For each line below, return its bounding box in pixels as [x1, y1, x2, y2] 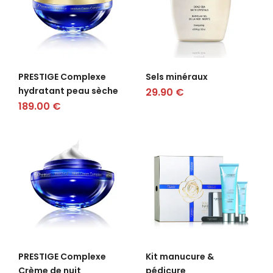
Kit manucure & [146, 250, 214, 263]
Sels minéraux [146, 71, 208, 83]
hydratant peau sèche [18, 85, 118, 97]
